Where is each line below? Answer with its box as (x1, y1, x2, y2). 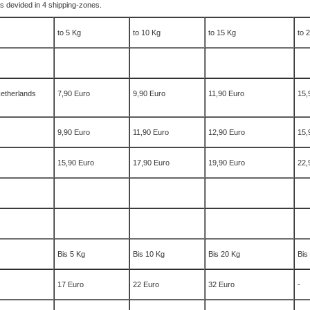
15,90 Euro (57, 158, 94, 167)
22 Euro (133, 280, 159, 289)
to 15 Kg (208, 28, 236, 37)
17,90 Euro (133, 158, 170, 167)
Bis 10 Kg (133, 250, 165, 258)
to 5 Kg (57, 28, 81, 37)
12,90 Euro (208, 128, 245, 136)
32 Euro (208, 280, 235, 289)
